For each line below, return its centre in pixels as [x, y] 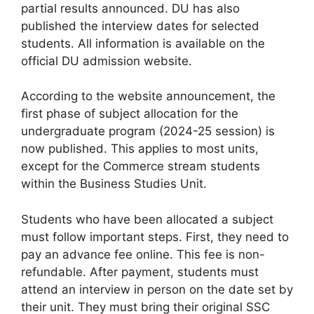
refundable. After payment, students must [140, 272]
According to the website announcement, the [148, 96]
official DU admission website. [107, 61]
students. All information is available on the [143, 43]
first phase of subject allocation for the [130, 114]
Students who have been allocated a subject [147, 219]
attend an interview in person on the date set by [157, 289]
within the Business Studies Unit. [114, 184]
